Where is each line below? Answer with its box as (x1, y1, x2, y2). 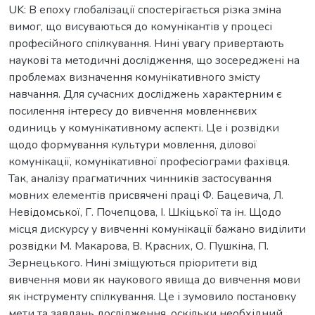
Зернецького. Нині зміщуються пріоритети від (8, 255, 257, 271)
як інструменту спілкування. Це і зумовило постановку (8, 288, 296, 304)
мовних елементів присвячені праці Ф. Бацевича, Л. (8, 187, 283, 203)
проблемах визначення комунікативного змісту (8, 69, 260, 85)
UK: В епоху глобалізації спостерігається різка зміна (8, 1, 281, 18)
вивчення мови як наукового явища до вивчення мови (8, 271, 300, 288)
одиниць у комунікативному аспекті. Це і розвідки (8, 120, 279, 136)
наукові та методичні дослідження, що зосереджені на (8, 52, 300, 68)
